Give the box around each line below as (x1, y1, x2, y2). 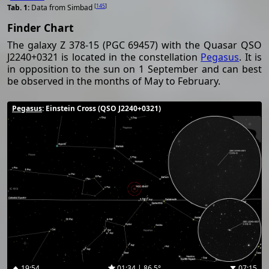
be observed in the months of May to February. (7, 74, 220, 88)
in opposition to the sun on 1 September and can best (7, 62, 262, 76)
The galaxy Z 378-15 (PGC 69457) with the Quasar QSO (7, 38, 262, 52)
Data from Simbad (31, 2, 94, 13)
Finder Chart (7, 20, 74, 35)
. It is (239, 50, 262, 64)
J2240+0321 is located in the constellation (7, 50, 201, 64)
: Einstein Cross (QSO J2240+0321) (42, 103, 161, 114)
